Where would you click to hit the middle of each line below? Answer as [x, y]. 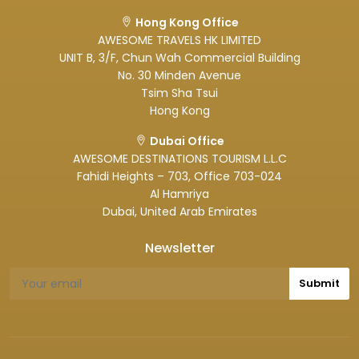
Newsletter [179, 248]
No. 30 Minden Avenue [179, 75]
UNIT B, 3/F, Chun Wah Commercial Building [179, 58]
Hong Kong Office [187, 22]
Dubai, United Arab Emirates [179, 212]
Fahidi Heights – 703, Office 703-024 [179, 176]
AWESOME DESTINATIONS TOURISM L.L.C [179, 159]
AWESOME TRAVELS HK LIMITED [179, 40]
